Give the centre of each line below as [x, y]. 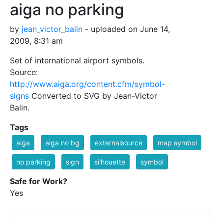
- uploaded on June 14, [126, 29]
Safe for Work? [39, 181]
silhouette [110, 162]
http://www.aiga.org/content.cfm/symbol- [87, 84]
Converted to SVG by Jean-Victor [93, 96]
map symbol [177, 142]
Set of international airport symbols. [77, 60]
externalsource [119, 142]
